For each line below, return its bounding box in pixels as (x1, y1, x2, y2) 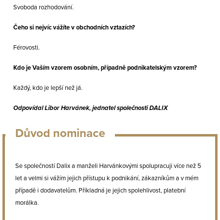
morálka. (15, 199, 39, 207)
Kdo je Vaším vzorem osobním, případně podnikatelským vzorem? (13, 64, 197, 72)
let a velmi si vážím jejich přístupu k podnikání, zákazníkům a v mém (15, 174, 199, 183)
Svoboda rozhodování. (13, 3, 74, 12)
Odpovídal (13, 104, 45, 112)
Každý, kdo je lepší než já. (13, 84, 82, 92)
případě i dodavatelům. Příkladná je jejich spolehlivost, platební (15, 187, 186, 195)
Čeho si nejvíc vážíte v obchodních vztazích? (13, 24, 135, 32)
